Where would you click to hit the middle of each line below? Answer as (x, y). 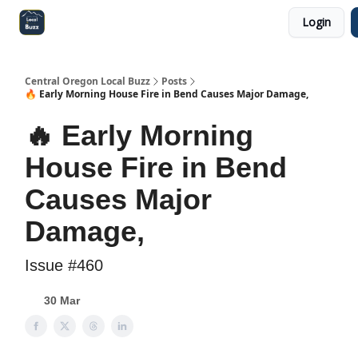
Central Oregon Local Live (122, 24)
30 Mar (62, 300)
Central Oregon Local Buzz (88, 81)
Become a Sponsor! (238, 24)
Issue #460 (64, 265)
